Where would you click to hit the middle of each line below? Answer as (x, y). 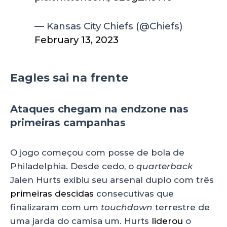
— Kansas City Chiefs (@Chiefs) (109, 26)
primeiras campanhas (68, 123)
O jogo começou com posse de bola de (97, 153)
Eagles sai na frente (69, 78)
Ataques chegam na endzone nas (99, 109)
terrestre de (182, 207)
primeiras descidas (52, 194)
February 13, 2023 (77, 40)
